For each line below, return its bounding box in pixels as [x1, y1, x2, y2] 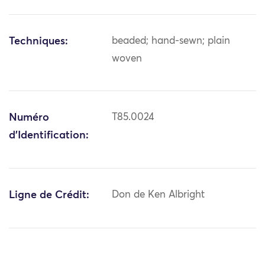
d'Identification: [9, 130, 89, 141]
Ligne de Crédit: [9, 190, 89, 201]
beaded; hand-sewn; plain [112, 36, 231, 47]
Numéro [9, 112, 49, 124]
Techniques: [9, 36, 68, 47]
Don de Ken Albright [112, 190, 205, 201]
